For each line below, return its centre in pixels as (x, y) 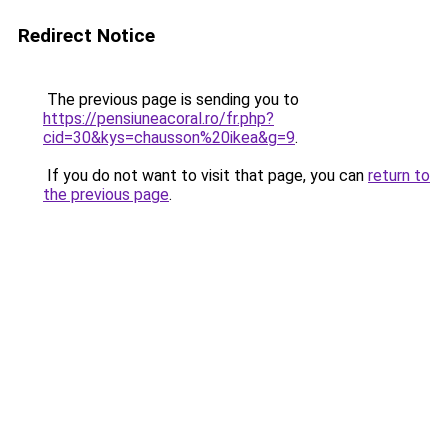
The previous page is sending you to (171, 99)
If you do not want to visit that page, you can (205, 175)
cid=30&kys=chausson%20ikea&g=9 (169, 137)
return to (399, 175)
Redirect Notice (86, 35)
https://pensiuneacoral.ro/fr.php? (158, 118)
